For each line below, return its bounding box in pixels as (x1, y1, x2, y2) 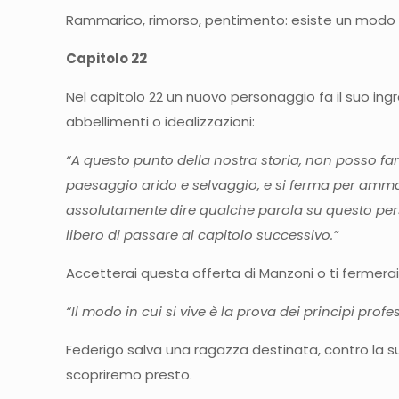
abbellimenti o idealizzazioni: (66, 112, 256, 131)
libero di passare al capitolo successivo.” (66, 225, 339, 244)
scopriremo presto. (66, 365, 193, 384)
